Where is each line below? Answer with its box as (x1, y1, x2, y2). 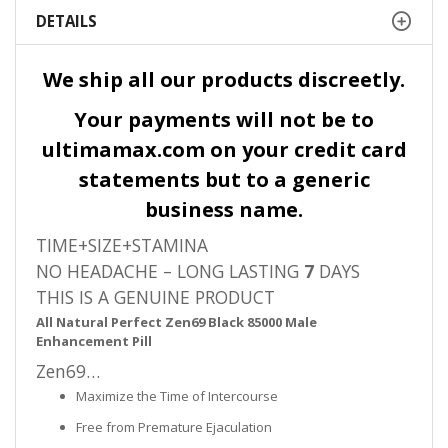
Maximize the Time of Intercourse (76, 387, 278, 406)
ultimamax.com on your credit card (41, 136, 407, 164)
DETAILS (36, 11, 97, 32)
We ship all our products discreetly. (43, 66, 405, 94)
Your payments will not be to (74, 106, 374, 134)
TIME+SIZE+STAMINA (36, 233, 208, 258)
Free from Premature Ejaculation (76, 417, 272, 436)
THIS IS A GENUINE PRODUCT (36, 285, 275, 310)
